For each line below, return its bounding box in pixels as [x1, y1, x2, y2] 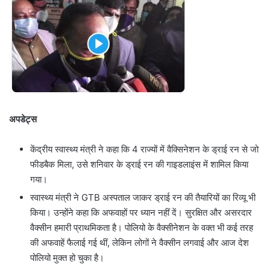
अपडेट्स [9, 113, 37, 125]
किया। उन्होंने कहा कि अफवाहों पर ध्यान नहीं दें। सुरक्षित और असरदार [30, 207, 252, 219]
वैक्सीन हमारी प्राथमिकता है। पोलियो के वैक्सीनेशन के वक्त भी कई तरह [30, 222, 253, 234]
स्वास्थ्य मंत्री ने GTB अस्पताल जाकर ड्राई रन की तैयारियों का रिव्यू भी [30, 192, 256, 204]
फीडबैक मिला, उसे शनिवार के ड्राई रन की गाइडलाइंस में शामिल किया [30, 159, 248, 171]
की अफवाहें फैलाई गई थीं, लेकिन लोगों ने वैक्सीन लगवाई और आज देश [30, 237, 249, 249]
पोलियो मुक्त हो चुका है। [30, 252, 104, 264]
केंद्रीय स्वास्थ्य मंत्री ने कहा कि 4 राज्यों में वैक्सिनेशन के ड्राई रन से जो [30, 143, 259, 155]
